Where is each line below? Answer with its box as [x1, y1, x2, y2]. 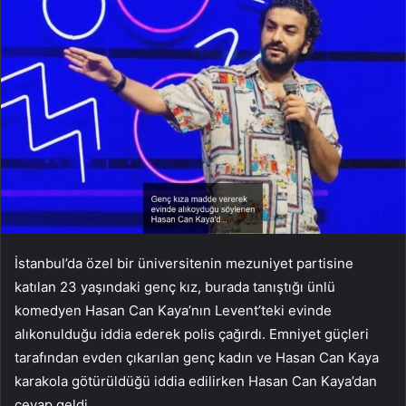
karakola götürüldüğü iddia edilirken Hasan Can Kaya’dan [14, 372, 377, 391]
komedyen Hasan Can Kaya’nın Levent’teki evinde [14, 302, 332, 320]
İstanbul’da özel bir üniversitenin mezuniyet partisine [14, 255, 353, 273]
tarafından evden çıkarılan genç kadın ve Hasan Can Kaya [14, 349, 379, 367]
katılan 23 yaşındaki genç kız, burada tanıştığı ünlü [14, 278, 335, 296]
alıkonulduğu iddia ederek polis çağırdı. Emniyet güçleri [14, 325, 369, 343]
